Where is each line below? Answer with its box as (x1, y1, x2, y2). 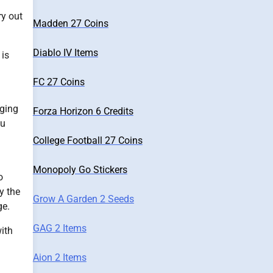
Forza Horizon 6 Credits (32, 105, 133, 117)
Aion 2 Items (32, 252, 87, 263)
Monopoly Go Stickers (32, 164, 127, 175)
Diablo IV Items (32, 47, 98, 58)
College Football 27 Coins (32, 135, 143, 146)
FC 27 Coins (32, 76, 85, 88)
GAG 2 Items (32, 222, 87, 234)
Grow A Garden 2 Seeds (32, 193, 134, 205)
